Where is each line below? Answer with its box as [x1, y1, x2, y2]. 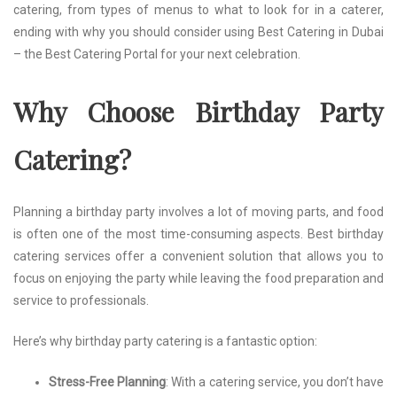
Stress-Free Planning [49, 374, 167, 389]
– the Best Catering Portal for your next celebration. [13, 46, 300, 61]
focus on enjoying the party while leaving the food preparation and [13, 270, 384, 285]
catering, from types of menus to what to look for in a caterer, [13, 2, 384, 17]
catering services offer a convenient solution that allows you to [13, 248, 384, 263]
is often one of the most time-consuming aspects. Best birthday [13, 226, 384, 241]
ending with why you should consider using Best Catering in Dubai [13, 24, 384, 39]
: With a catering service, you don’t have [166, 374, 384, 389]
